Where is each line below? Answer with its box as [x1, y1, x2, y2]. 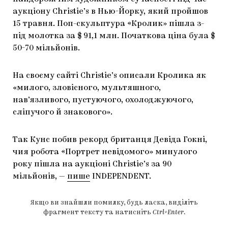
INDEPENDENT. [90, 173, 151, 181]
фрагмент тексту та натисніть [43, 209, 153, 216]
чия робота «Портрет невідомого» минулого [13, 148, 197, 157]
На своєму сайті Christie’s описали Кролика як [13, 72, 206, 80]
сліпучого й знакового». [13, 108, 112, 117]
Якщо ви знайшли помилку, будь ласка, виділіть [30, 199, 198, 207]
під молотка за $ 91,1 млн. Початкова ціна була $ [13, 32, 215, 41]
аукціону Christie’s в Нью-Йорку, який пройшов [13, 8, 208, 16]
